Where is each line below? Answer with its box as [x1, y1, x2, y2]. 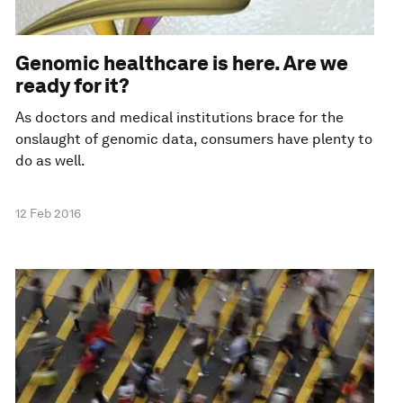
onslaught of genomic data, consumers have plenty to [15, 130, 373, 148]
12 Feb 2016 [15, 206, 82, 221]
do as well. [15, 151, 86, 169]
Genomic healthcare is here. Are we [15, 50, 349, 75]
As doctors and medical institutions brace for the [15, 108, 345, 126]
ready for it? [15, 73, 130, 97]
